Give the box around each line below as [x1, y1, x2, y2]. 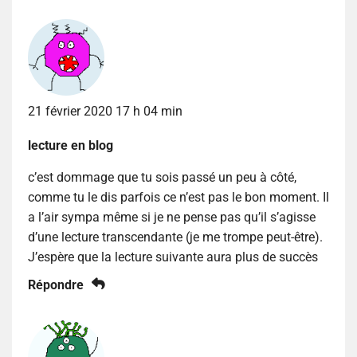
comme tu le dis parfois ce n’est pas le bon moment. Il [28, 190, 329, 206]
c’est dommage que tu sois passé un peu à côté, [28, 170, 296, 186]
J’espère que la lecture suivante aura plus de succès [28, 249, 318, 265]
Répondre [28, 277, 84, 293]
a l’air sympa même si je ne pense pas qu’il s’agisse [28, 210, 316, 226]
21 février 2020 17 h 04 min [28, 104, 182, 120]
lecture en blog [28, 138, 113, 154]
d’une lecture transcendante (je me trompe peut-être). [28, 229, 323, 245]
